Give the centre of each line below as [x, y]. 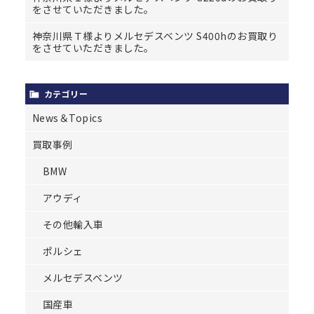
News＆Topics [67, 117]
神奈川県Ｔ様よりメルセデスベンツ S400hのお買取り [155, 35]
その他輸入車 [73, 224]
